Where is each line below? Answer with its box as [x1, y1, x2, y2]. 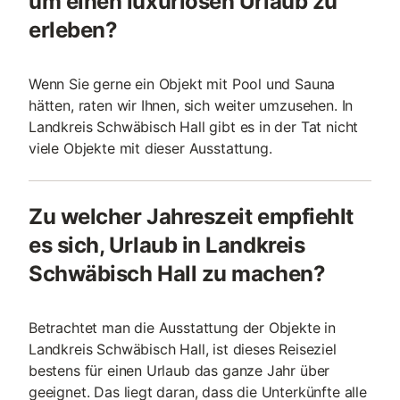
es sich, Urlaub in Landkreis [29, 232, 305, 258]
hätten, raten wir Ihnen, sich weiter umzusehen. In [29, 96, 354, 114]
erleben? [29, 17, 118, 43]
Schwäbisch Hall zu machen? [29, 261, 326, 287]
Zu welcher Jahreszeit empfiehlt [29, 204, 354, 229]
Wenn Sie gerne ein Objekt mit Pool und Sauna [29, 75, 336, 93]
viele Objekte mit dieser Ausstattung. [29, 139, 272, 157]
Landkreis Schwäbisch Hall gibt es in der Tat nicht [29, 118, 359, 136]
